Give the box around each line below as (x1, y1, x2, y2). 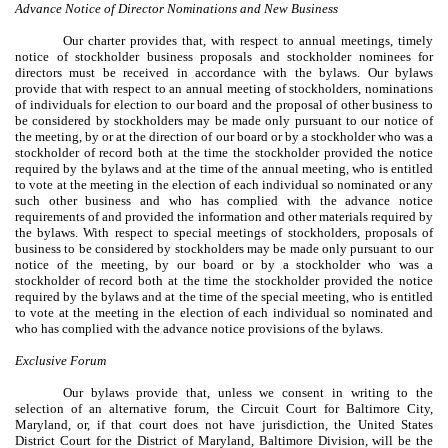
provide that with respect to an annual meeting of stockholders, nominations (15, 80, 433, 96)
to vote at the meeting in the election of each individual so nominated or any (15, 176, 433, 192)
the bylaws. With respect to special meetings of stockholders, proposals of (15, 224, 433, 240)
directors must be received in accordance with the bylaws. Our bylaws (15, 64, 433, 80)
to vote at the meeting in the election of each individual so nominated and (15, 304, 433, 320)
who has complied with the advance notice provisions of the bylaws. (15, 320, 383, 336)
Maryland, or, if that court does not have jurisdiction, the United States (15, 416, 433, 432)
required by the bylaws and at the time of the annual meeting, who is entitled (15, 160, 433, 176)
